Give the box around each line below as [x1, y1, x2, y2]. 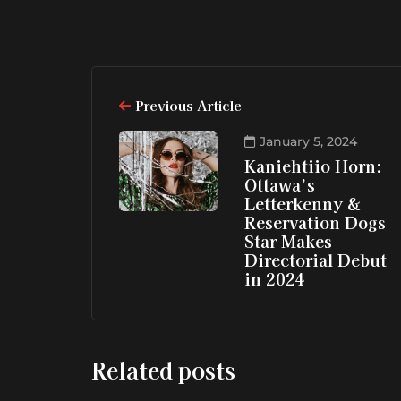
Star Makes [244, 229, 332, 253]
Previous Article [135, 96, 242, 115]
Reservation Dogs [244, 210, 386, 235]
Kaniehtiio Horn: [244, 154, 382, 178]
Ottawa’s [244, 173, 315, 197]
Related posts [91, 354, 235, 387]
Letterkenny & [244, 192, 360, 216]
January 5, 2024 [260, 133, 357, 150]
